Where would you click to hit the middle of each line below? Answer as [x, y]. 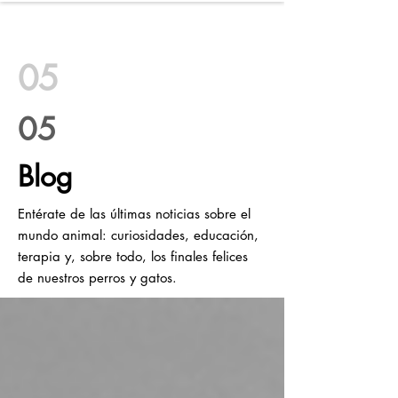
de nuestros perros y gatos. [97, 278]
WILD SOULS [198, 19]
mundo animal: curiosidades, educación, [138, 235]
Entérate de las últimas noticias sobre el [134, 214]
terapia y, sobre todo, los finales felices [133, 256]
